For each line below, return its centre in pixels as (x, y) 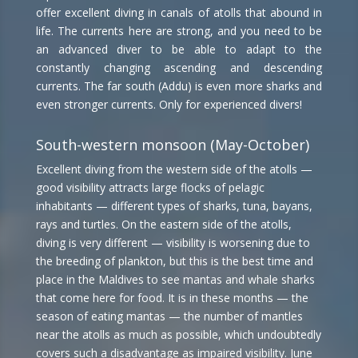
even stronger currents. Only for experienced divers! (169, 104)
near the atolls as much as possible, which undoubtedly (178, 334)
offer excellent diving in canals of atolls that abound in (179, 12)
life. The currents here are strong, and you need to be (179, 31)
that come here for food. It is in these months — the (172, 298)
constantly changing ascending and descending (179, 68)
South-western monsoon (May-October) (172, 145)
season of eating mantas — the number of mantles (169, 316)
